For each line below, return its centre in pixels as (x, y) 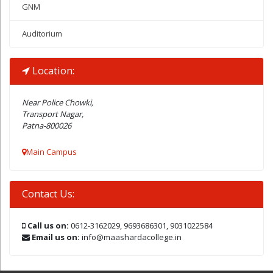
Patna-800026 (47, 126)
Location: (52, 71)
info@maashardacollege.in (132, 237)
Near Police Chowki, (58, 103)
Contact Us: (48, 194)
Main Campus (51, 152)
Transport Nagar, (53, 114)
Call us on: (47, 226)
